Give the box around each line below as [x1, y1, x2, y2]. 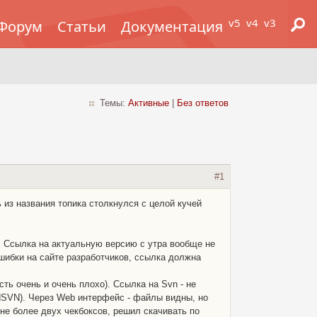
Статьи [57, 17, 106, 36]
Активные [128, 98, 169, 109]
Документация [120, 17, 223, 36]
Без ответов [177, 98, 229, 109]
